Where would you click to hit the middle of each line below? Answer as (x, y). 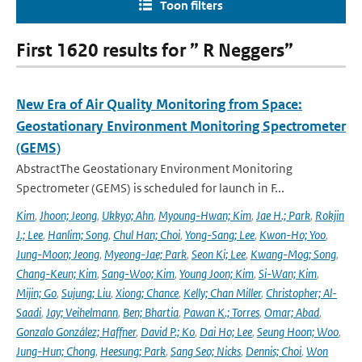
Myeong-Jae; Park (145, 254)
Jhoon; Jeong (68, 215)
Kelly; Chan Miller (222, 293)
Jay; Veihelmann (82, 312)
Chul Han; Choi (147, 235)
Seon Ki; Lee (219, 254)
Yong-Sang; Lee (220, 235)
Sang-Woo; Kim (138, 274)
